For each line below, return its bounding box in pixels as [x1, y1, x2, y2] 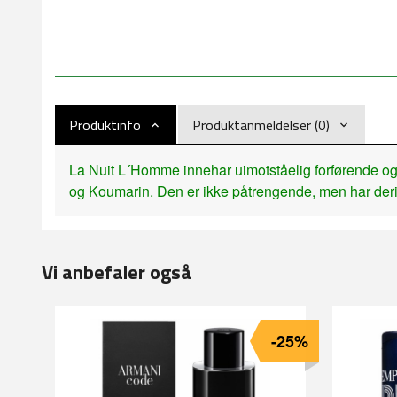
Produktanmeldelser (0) [192, 114, 330, 136]
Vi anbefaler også [42, 257, 191, 288]
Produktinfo [69, 114, 141, 136]
